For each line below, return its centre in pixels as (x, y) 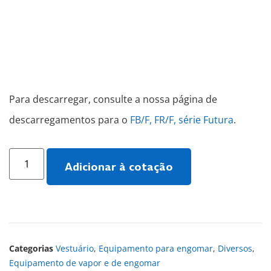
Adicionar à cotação (119, 166)
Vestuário (75, 248)
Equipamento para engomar (156, 248)
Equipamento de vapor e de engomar (85, 263)
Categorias (31, 248)
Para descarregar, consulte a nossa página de (113, 100)
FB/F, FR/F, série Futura (182, 120)
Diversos (235, 248)
